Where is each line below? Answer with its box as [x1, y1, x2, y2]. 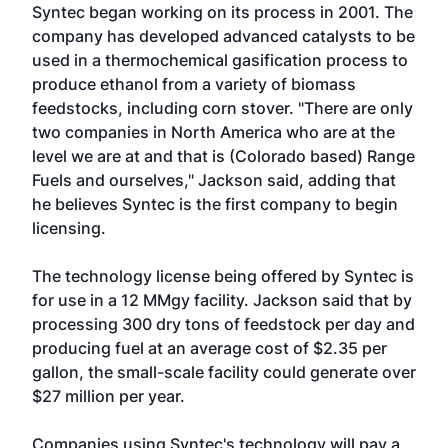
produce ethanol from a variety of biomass [32, 74, 356, 94]
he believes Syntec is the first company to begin [32, 194, 398, 214]
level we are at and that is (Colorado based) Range [32, 146, 415, 166]
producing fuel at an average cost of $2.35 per [32, 338, 387, 358]
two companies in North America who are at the [32, 122, 395, 142]
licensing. [32, 218, 106, 238]
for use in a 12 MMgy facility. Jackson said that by [32, 290, 412, 310]
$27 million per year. [32, 386, 185, 406]
